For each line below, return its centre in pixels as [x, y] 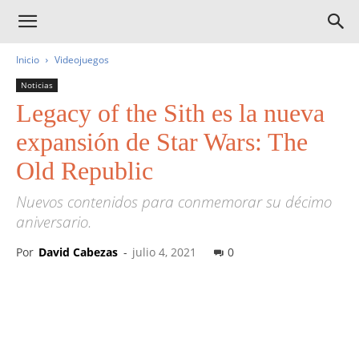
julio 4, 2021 [164, 252]
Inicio [28, 60]
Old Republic [85, 171]
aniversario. [54, 222]
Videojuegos [82, 60]
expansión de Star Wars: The [162, 142]
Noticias [37, 85]
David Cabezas [78, 252]
